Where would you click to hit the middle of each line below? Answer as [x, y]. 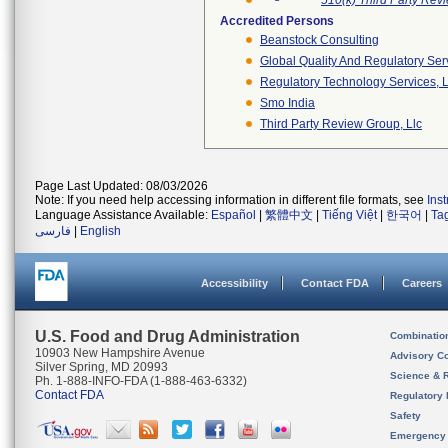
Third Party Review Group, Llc [341, 124]
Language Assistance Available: [123, 215]
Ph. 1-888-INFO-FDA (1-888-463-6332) [141, 381]
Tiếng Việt [349, 215]
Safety [405, 415]
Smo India [287, 103]
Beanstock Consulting [319, 40]
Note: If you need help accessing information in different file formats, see [231, 200]
